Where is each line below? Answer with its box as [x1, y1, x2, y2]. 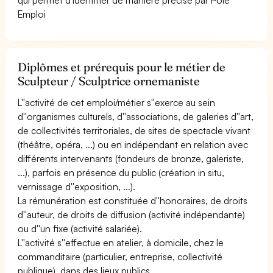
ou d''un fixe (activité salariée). [18, 222, 143, 235]
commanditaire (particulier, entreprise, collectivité [18, 250, 223, 263]
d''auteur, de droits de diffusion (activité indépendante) [18, 208, 246, 221]
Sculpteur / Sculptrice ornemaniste [18, 73, 200, 88]
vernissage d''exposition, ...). [18, 180, 136, 193]
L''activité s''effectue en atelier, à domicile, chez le [18, 236, 224, 249]
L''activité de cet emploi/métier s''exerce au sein [18, 96, 216, 108]
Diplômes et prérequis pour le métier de [18, 59, 226, 74]
